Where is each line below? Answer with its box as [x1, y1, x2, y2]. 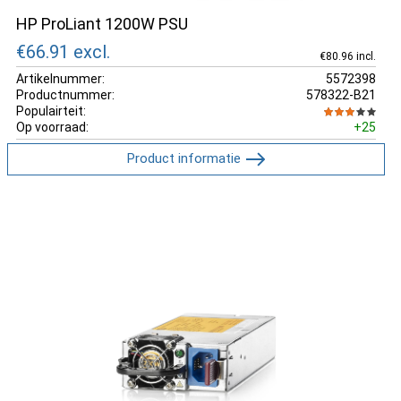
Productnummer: [16, 87, 115, 102]
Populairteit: [16, 103, 86, 118]
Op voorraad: [16, 119, 89, 134]
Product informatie [126, 149, 241, 166]
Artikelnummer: [16, 71, 105, 86]
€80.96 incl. [319, 49, 376, 63]
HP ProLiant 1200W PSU [16, 14, 188, 33]
